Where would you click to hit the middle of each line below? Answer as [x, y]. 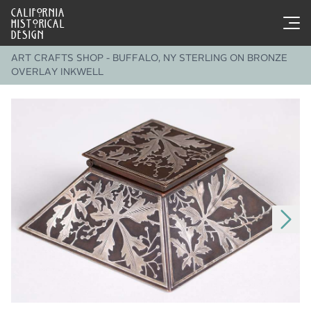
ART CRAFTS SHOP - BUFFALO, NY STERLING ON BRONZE [149, 58]
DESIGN [28, 33]
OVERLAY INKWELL [57, 72]
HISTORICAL [39, 22]
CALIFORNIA [39, 10]
